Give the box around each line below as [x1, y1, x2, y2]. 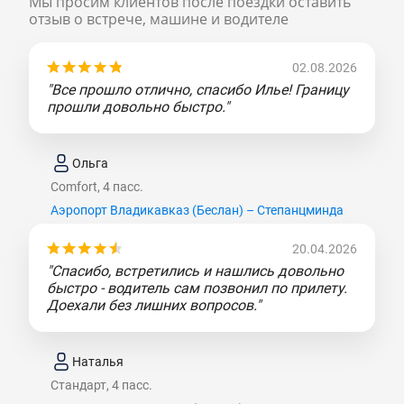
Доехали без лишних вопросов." [47, 297, 261, 315]
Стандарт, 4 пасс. [50, 378, 152, 393]
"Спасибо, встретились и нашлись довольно [47, 262, 344, 280]
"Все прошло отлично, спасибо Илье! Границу [47, 81, 349, 99]
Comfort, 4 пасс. [50, 179, 143, 195]
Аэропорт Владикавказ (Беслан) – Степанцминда [50, 203, 344, 218]
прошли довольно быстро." [47, 98, 229, 116]
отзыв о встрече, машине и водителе [29, 9, 289, 30]
